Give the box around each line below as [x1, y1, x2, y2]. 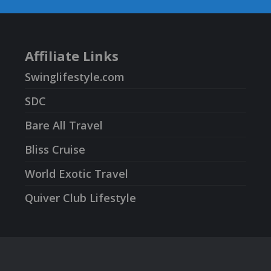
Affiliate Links [24, 46, 119, 65]
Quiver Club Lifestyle [24, 190, 136, 205]
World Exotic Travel [24, 166, 128, 181]
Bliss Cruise [24, 142, 85, 157]
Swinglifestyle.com [24, 69, 125, 84]
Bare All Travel [24, 117, 103, 132]
